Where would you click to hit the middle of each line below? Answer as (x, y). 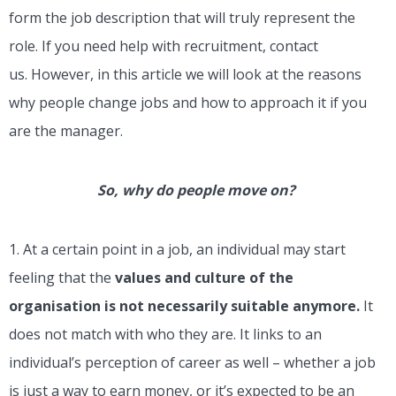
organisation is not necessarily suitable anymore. (184, 306)
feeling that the (62, 278)
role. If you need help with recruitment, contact (164, 46)
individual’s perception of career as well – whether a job (192, 363)
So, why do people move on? (198, 190)
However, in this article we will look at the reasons (196, 75)
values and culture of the (204, 278)
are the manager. (68, 131)
